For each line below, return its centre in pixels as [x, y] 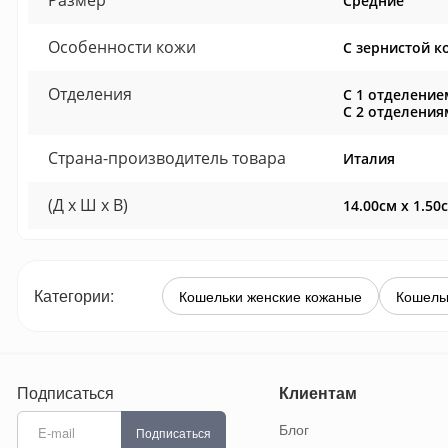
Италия [368, 159]
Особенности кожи [121, 47]
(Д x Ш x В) [87, 205]
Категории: [73, 296]
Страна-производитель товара [166, 158]
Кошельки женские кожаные [270, 296]
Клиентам [317, 393]
